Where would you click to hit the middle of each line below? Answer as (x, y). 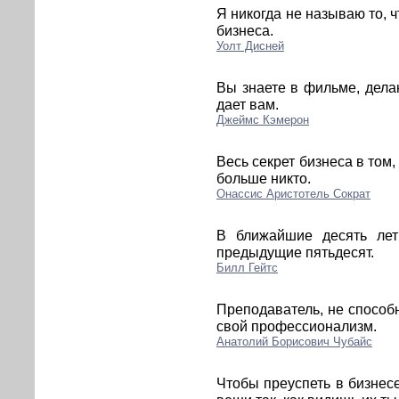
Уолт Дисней (250, 45)
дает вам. (248, 104)
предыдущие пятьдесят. (295, 252)
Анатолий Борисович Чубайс (294, 341)
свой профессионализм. (297, 326)
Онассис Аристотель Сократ (293, 193)
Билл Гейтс (247, 267)
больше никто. (264, 178)
